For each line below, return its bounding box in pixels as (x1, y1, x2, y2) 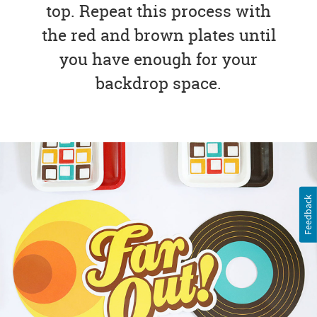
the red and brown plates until (41, 24, 276, 47)
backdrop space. (96, 72, 221, 95)
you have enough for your (59, 48, 258, 71)
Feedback (301, 194, 315, 235)
